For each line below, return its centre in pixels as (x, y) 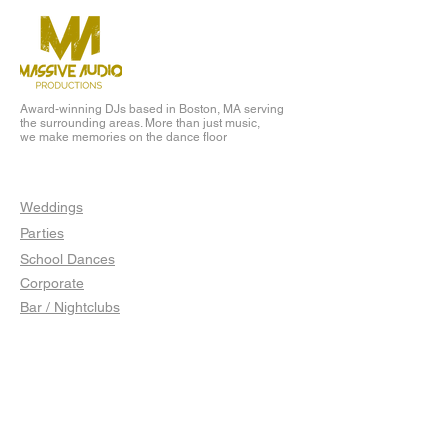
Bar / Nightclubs (70, 307)
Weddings (51, 207)
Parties (42, 233)
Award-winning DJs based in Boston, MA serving (152, 109)
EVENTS (56, 178)
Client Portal (58, 379)
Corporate (52, 283)
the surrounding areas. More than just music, (140, 123)
